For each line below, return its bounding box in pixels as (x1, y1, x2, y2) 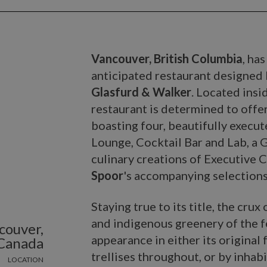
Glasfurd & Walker (91, 85, 192, 99)
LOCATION (8, 255, 44, 264)
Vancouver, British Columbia (91, 51, 243, 66)
